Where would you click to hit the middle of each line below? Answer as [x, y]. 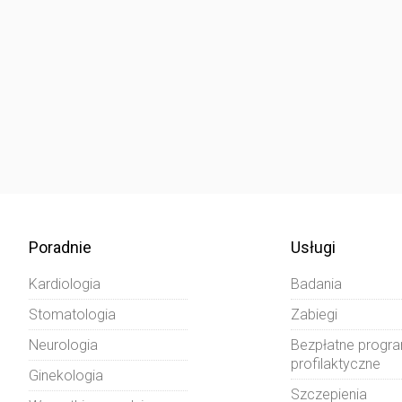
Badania [316, 284]
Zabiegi [314, 314]
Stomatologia [72, 314]
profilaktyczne [336, 363]
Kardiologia [64, 284]
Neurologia [63, 345]
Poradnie [60, 247]
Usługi [313, 247]
